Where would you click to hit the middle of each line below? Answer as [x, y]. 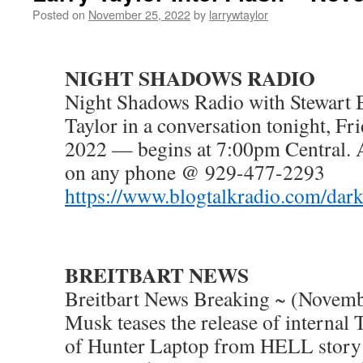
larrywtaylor [239, 14]
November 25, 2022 [139, 14]
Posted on [59, 14]
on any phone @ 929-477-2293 [195, 172]
